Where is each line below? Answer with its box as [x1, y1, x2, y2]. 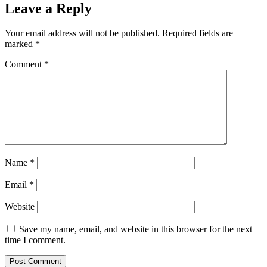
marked [5, 39, 35, 49]
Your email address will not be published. [5, 28, 160, 39]
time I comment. [5, 235, 66, 246]
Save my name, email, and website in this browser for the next [19, 224, 252, 235]
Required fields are [162, 28, 233, 39]
